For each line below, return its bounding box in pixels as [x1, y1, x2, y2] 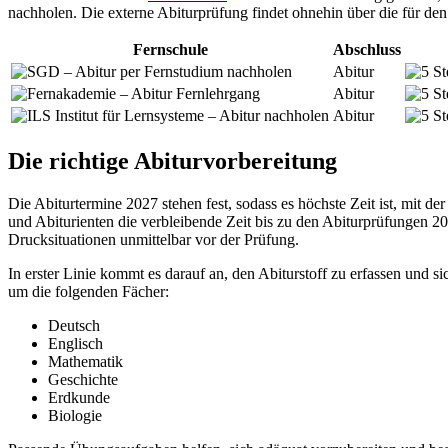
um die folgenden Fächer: [8, 283, 169, 301]
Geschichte [48, 371, 118, 389]
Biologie [48, 407, 102, 425]
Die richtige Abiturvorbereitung [8, 148, 337, 175]
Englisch [48, 335, 103, 353]
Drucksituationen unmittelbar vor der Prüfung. [8, 231, 299, 249]
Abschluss [333, 41, 401, 59]
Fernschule [132, 41, 208, 59]
